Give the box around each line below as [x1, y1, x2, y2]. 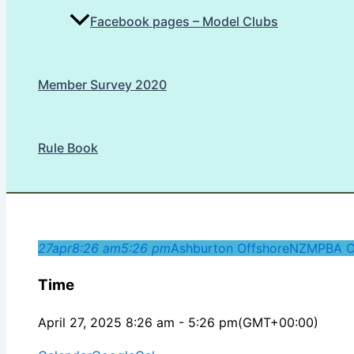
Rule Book [38, 140, 98, 156]
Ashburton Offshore [171, 240, 289, 257]
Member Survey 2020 [38, 77, 167, 93]
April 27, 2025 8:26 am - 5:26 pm [38, 314, 238, 330]
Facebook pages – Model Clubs [90, 13, 278, 30]
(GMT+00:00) [238, 314, 318, 330]
